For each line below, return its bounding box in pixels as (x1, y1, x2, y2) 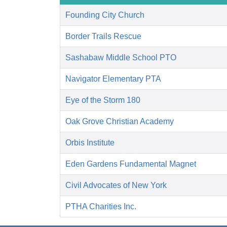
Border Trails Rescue (65, 32, 141, 41)
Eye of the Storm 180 (65, 96, 140, 105)
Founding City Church (65, 11, 144, 20)
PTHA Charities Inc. (65, 202, 136, 211)
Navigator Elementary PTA (65, 74, 161, 84)
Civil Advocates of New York (65, 181, 167, 190)
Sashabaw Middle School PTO (65, 53, 176, 62)
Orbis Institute (65, 138, 115, 147)
